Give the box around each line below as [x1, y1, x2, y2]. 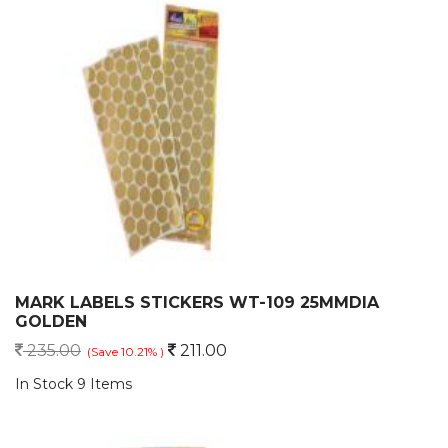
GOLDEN [15, 312, 87, 331]
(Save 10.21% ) [87, 344, 164, 359]
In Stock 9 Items [15, 375, 132, 393]
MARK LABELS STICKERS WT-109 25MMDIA [15, 293, 379, 312]
